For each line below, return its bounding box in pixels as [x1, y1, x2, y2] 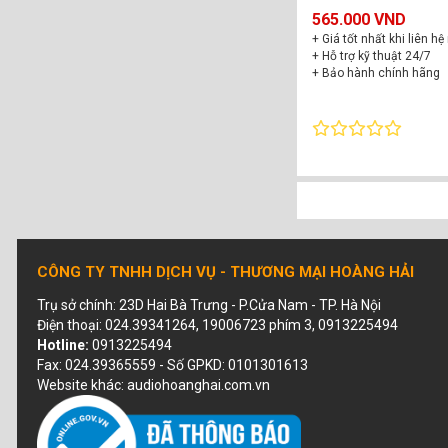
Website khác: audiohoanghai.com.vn [37, 377, 270, 393]
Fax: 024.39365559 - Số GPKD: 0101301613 [37, 357, 308, 373]
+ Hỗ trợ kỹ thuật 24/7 [312, 49, 431, 63]
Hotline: [37, 337, 89, 353]
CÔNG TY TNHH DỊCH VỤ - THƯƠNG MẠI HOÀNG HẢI [37, 263, 414, 281]
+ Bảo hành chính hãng [312, 66, 440, 80]
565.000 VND [312, 10, 406, 29]
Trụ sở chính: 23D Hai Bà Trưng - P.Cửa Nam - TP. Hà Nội [37, 297, 381, 313]
